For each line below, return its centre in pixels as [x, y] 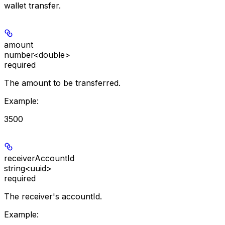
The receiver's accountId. [53, 196]
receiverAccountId [39, 158]
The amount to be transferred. [62, 83]
